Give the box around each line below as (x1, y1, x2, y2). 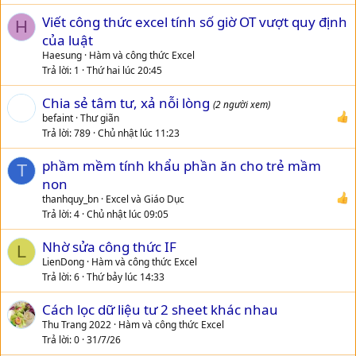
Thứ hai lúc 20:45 (87, 64, 162, 78)
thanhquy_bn (42, 192, 99, 207)
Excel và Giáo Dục (106, 192, 184, 207)
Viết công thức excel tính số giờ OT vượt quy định (42, 13, 347, 32)
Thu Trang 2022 (42, 318, 111, 332)
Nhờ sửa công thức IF (42, 238, 176, 257)
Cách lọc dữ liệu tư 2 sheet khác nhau (42, 300, 278, 319)
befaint (42, 111, 73, 126)
